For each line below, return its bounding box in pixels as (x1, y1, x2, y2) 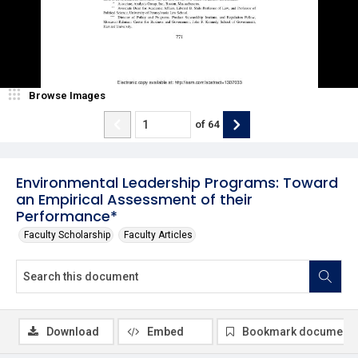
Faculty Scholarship (24, 229, 110, 241)
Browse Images (29, 89, 105, 101)
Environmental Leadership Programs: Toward (16, 172, 338, 193)
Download (46, 324, 99, 338)
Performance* (16, 205, 117, 226)
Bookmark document (242, 324, 352, 338)
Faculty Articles (124, 229, 193, 241)
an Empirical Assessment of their (16, 189, 253, 209)
